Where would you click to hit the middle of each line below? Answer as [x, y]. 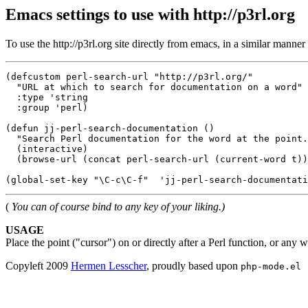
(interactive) [47, 148]
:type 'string [47, 97]
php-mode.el [271, 266]
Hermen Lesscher [109, 265]
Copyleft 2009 [38, 265]
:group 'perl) [47, 107]
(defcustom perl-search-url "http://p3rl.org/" [129, 76]
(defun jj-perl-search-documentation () [110, 128]
